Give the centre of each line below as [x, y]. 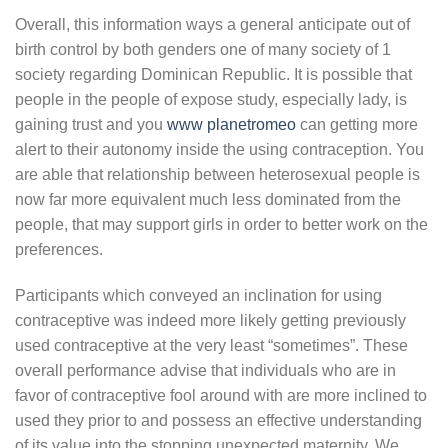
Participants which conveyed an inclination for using [198, 295]
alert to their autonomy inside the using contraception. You [219, 149]
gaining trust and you [91, 124]
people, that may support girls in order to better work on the [221, 224]
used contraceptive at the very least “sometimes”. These [211, 345]
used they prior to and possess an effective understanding [218, 420]
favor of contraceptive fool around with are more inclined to [221, 395]
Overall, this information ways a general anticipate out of [212, 24]
